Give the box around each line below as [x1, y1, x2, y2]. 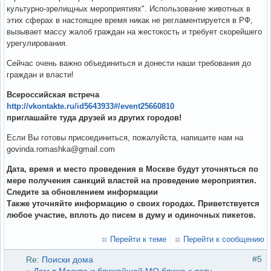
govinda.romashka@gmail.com [7, 144, 115, 154]
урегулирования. [7, 38, 68, 48]
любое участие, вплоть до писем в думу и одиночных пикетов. [7, 210, 256, 220]
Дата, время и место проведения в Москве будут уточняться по [7, 164, 258, 174]
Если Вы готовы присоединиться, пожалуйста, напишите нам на [7, 132, 243, 142]
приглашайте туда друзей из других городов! [7, 113, 181, 122]
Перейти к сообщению [183, 234, 264, 244]
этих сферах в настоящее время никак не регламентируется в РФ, [7, 15, 253, 25]
